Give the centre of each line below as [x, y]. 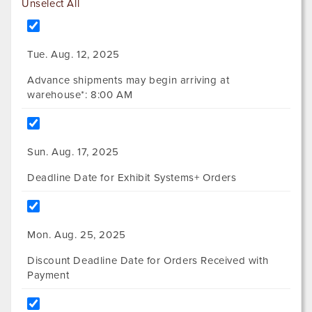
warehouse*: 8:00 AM [80, 95]
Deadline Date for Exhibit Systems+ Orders [132, 178]
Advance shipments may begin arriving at [128, 80]
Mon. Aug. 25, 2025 [77, 235]
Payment [48, 275]
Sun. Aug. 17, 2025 [73, 152]
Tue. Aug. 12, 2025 [73, 55]
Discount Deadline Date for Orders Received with [148, 261]
